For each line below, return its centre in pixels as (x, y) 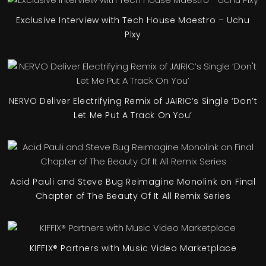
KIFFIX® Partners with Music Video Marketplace (133, 248)
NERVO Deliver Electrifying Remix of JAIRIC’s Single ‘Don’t (133, 101)
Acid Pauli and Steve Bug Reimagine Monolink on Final (133, 181)
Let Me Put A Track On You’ (133, 115)
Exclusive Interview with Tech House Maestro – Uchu (133, 20)
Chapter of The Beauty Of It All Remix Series (133, 196)
